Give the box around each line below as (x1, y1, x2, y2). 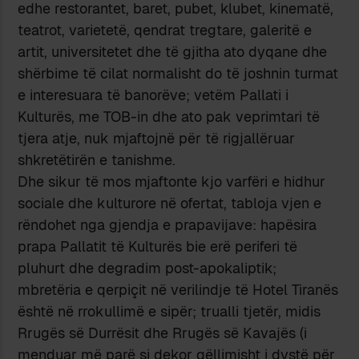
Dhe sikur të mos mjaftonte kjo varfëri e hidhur (18, 171, 326, 191)
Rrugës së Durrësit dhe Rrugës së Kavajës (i (18, 323, 308, 342)
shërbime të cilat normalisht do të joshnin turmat (18, 63, 339, 83)
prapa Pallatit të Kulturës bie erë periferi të (18, 236, 298, 256)
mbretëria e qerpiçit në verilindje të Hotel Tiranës (18, 280, 339, 299)
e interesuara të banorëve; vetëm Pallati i (18, 85, 289, 104)
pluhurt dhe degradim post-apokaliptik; (18, 258, 277, 277)
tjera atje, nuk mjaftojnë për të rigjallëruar (18, 128, 296, 147)
